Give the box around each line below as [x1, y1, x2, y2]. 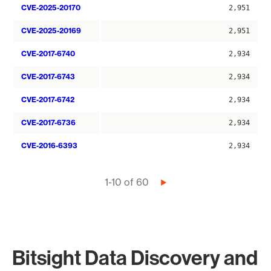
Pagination [12, 175, 74, 192]
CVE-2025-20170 [21, 3, 80, 13]
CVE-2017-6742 [21, 95, 74, 105]
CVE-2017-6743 [21, 72, 75, 82]
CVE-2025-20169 [21, 26, 81, 36]
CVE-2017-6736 [21, 118, 76, 128]
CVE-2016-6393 [21, 141, 77, 151]
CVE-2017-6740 [21, 49, 75, 59]
